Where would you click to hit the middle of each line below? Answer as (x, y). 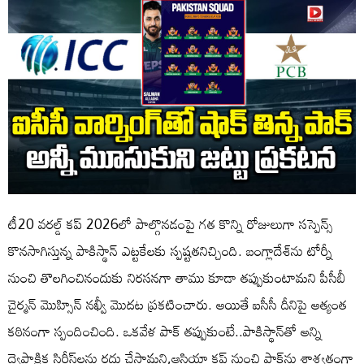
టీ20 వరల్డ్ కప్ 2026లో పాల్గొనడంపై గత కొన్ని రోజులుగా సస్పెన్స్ (171, 223)
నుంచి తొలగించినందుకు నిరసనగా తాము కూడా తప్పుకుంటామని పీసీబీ (177, 277)
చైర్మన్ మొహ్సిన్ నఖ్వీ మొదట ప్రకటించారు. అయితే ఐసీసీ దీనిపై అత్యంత (178, 304)
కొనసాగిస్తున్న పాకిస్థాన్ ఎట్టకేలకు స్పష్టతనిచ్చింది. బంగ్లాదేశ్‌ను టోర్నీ (170, 250)
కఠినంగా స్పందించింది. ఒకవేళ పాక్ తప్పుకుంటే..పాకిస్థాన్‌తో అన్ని (165, 331)
